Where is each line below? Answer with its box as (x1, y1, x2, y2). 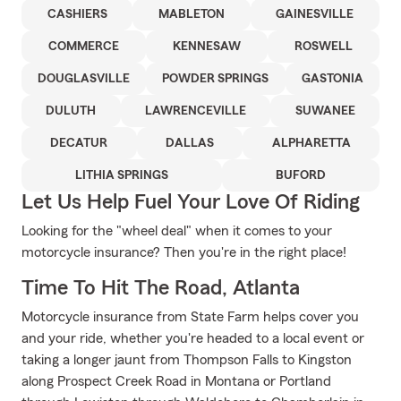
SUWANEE (294, 105, 355, 117)
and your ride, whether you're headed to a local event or (21, 331, 364, 346)
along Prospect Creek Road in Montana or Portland (21, 374, 331, 388)
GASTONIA (301, 73, 363, 85)
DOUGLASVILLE (38, 73, 131, 85)
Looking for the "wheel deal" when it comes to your (21, 224, 332, 238)
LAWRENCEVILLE (145, 105, 246, 117)
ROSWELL (294, 40, 353, 53)
